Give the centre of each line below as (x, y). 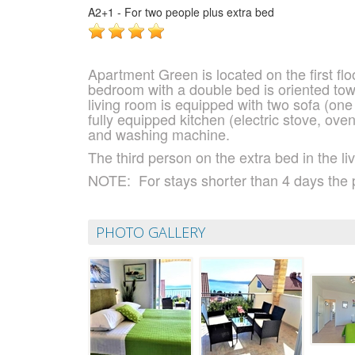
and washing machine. (159, 134)
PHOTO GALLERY (151, 232)
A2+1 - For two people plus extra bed (181, 11)
